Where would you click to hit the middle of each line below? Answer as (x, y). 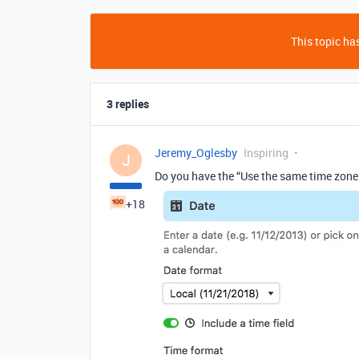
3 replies (128, 104)
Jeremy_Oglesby (196, 153)
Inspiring (266, 153)
